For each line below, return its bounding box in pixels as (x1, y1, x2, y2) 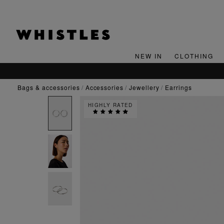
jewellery (132, 83, 159, 92)
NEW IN (134, 51, 162, 60)
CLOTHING (174, 51, 213, 60)
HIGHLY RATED (88, 101, 133, 108)
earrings (169, 83, 192, 92)
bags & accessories (22, 83, 80, 92)
